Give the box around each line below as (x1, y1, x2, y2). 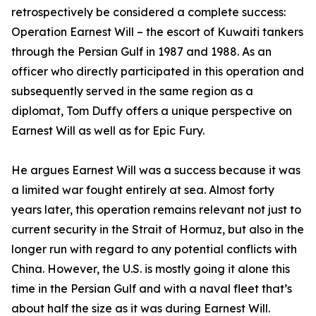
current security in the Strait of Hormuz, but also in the (11, 222, 304, 237)
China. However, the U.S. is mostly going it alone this (11, 262, 290, 276)
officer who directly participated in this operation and (11, 64, 304, 79)
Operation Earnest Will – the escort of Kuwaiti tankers (11, 25, 303, 39)
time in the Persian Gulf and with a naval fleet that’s (11, 281, 292, 296)
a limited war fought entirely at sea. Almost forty (11, 183, 274, 197)
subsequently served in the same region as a (11, 84, 253, 99)
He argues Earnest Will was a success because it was (11, 163, 300, 178)
